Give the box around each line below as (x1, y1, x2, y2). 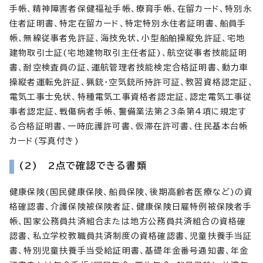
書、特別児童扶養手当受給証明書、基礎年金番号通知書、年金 (9, 246, 249, 255)
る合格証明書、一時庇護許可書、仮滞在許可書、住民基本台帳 (9, 122, 248, 130)
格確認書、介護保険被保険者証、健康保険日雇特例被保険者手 (9, 202, 252, 211)
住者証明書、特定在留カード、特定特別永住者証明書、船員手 (9, 19, 247, 28)
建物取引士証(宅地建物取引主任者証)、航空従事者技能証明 (9, 48, 248, 57)
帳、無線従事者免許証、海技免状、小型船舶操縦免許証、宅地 (9, 33, 245, 42)
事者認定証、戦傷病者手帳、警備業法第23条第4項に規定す (9, 107, 247, 116)
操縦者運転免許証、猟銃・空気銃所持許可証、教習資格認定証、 (9, 77, 254, 86)
